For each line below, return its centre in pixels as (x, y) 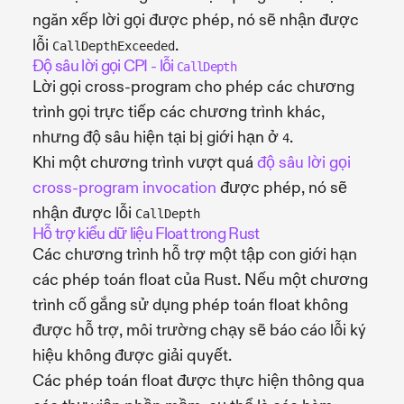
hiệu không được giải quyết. (132, 355)
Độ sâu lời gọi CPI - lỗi (105, 66)
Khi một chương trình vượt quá (145, 162)
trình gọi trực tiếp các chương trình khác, (179, 112)
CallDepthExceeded (114, 46)
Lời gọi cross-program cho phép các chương (193, 87)
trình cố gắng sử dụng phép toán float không (190, 305)
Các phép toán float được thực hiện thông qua (198, 381)
